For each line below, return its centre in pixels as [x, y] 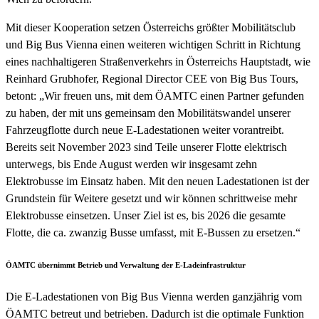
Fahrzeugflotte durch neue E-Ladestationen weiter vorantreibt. [145, 130]
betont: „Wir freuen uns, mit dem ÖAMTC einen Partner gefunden [155, 95]
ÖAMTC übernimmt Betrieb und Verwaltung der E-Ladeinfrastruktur [126, 265]
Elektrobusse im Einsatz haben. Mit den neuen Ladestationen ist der [157, 181]
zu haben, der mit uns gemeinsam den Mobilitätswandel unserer [148, 113]
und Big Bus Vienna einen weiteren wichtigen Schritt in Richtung [153, 44]
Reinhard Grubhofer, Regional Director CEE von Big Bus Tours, [152, 78]
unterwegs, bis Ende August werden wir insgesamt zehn [131, 164]
